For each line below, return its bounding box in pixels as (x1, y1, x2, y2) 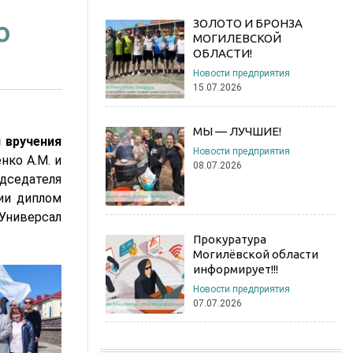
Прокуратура (192, 232, 266, 246)
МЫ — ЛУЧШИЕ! (192, 124, 281, 139)
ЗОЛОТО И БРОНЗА (192, 17, 303, 31)
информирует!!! (192, 262, 278, 276)
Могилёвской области (192, 247, 318, 261)
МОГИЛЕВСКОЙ (192, 32, 281, 46)
